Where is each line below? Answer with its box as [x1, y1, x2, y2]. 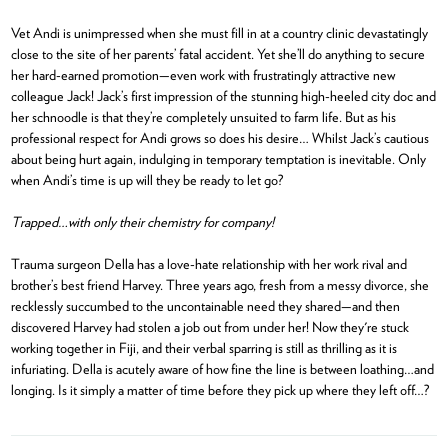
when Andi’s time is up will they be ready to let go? [10, 170, 283, 188]
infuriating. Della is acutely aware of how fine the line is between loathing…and [10, 359, 434, 377]
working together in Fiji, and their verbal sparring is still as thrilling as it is [10, 338, 397, 356]
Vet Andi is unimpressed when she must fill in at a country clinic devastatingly [10, 23, 428, 41]
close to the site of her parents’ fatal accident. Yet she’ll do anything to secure [10, 44, 425, 62]
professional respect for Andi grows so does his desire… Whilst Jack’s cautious [10, 128, 429, 146]
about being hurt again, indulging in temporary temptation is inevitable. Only [10, 149, 426, 167]
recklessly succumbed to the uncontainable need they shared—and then [10, 296, 400, 314]
